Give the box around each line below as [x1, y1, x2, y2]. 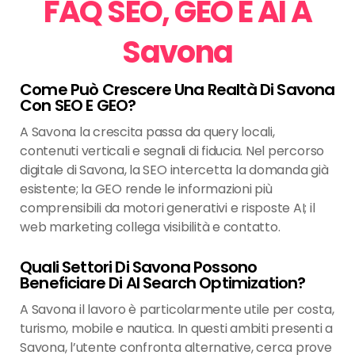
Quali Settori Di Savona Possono [20, 256, 258, 279]
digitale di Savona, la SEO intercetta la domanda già [20, 161, 329, 180]
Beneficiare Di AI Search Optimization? [20, 272, 306, 295]
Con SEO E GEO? [20, 94, 136, 117]
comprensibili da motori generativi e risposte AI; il [20, 199, 315, 218]
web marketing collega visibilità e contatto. [20, 218, 281, 237]
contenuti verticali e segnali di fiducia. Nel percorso [20, 142, 325, 161]
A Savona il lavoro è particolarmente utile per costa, [20, 300, 334, 319]
